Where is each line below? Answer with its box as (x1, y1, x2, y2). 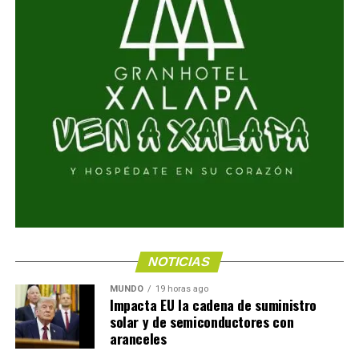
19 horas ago (155, 284, 208, 295)
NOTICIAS (147, 255, 212, 269)
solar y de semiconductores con (109, 311, 294, 333)
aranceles (109, 328, 167, 349)
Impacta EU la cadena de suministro (109, 294, 317, 316)
